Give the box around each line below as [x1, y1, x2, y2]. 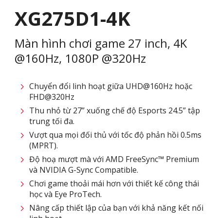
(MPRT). [29, 140, 58, 151]
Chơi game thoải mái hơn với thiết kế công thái [29, 178, 199, 189]
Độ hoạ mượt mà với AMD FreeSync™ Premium [29, 154, 199, 165]
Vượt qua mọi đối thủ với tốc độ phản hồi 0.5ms [29, 129, 201, 141]
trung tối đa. [29, 116, 74, 127]
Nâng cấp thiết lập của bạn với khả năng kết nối [29, 202, 203, 214]
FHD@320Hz [29, 91, 74, 103]
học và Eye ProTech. [29, 189, 102, 200]
